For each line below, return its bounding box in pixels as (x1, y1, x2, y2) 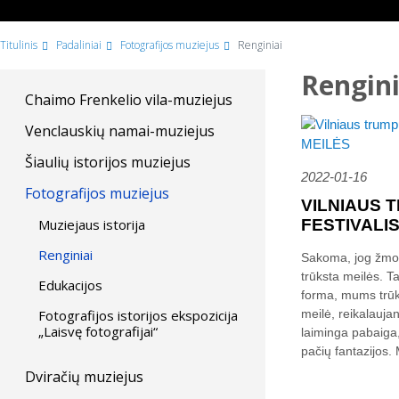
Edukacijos (38, 276, 102, 294)
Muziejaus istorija (38, 216, 145, 233)
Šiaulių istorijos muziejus (25, 152, 191, 172)
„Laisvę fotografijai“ (38, 322, 158, 340)
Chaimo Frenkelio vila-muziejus (25, 90, 232, 110)
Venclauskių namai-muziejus (25, 121, 215, 141)
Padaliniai (56, 37, 102, 53)
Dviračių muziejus (25, 367, 143, 387)
